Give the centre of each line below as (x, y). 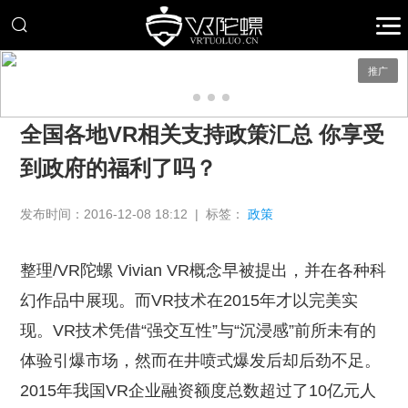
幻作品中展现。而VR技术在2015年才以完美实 (189, 301)
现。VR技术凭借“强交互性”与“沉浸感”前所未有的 (199, 331)
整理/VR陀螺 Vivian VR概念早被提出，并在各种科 (204, 271)
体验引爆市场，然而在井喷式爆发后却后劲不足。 (201, 361)
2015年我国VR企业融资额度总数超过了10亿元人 (199, 391)
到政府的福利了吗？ (119, 168)
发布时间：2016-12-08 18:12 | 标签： (134, 214)
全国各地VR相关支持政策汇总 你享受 (203, 135)
